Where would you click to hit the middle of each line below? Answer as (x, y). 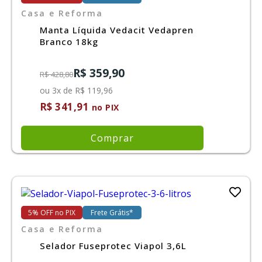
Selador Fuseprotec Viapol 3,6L (113, 245)
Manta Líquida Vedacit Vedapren (116, 30)
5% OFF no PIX (51, 212)
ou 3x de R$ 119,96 (76, 90)
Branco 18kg (69, 41)
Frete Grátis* (112, 212)
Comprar (113, 138)
